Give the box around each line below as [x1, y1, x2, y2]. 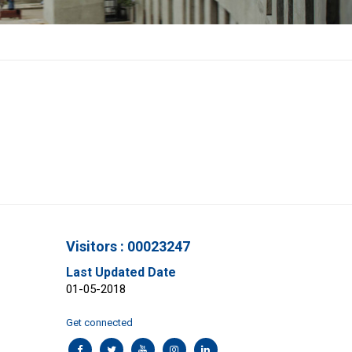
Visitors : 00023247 [65, 238, 190, 255]
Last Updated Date [65, 265, 176, 280]
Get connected [65, 317, 133, 329]
